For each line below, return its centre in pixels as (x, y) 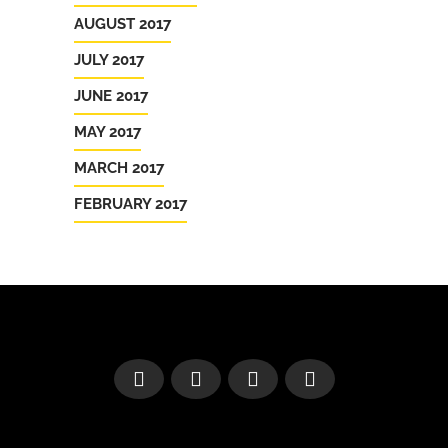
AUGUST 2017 (122, 24)
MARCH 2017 (119, 168)
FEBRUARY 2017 (130, 204)
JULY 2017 (109, 60)
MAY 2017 (107, 132)
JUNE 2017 (111, 96)
